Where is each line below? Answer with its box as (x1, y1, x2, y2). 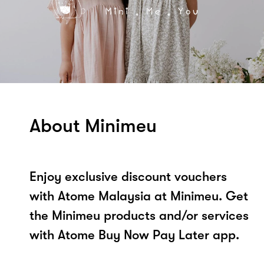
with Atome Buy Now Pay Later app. (29, 227, 239, 242)
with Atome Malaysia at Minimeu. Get (29, 188, 248, 203)
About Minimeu (29, 114, 157, 137)
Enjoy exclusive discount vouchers (29, 169, 227, 184)
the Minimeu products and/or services (29, 207, 249, 223)
